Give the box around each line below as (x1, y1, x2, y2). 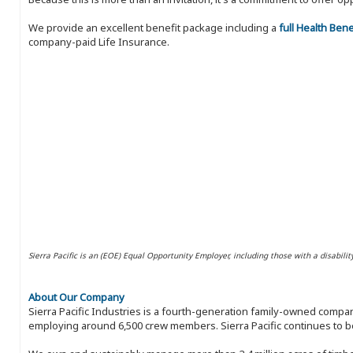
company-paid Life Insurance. (28, 35, 169, 50)
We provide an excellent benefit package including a (28, 20, 279, 35)
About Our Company (28, 290, 124, 305)
